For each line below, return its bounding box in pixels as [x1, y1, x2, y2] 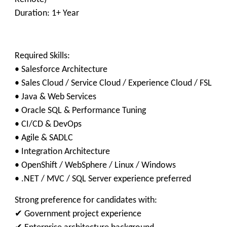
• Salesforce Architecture [15, 65, 107, 74]
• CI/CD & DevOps [15, 120, 82, 129]
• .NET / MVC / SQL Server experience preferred [15, 174, 191, 184]
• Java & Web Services [15, 92, 96, 102]
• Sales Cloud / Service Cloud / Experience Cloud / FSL [15, 79, 212, 88]
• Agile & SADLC [15, 133, 73, 143]
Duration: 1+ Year [15, 9, 79, 18]
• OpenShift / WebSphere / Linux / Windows [15, 161, 176, 170]
